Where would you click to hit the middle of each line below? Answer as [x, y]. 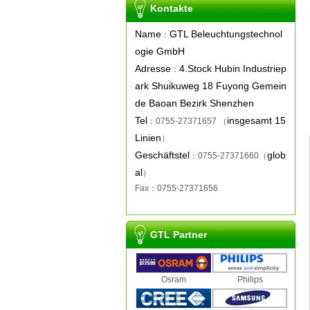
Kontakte [172, 8]
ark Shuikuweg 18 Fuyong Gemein [211, 86]
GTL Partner [179, 235]
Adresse [153, 69]
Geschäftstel [162, 155]
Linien [148, 138]
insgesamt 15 [256, 120]
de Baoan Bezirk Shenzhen [194, 103]
